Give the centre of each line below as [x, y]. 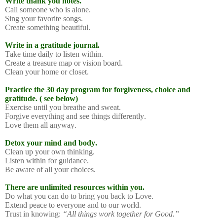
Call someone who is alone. [48, 9]
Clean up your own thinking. [50, 151]
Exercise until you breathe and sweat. [63, 107]
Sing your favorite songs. [44, 18]
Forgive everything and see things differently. [75, 116]
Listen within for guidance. [47, 160]
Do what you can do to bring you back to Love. [79, 196]
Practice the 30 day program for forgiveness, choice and [98, 89]
